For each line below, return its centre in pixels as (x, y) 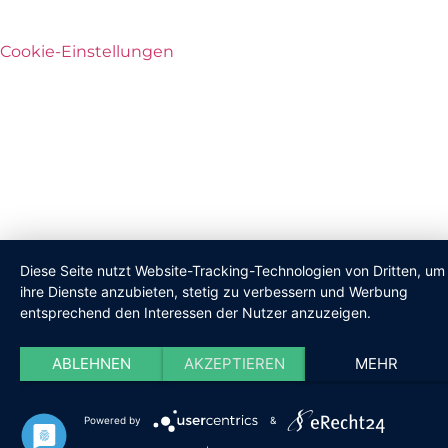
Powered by (112, 419)
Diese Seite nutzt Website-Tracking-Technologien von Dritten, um (232, 270)
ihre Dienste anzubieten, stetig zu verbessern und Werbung (214, 291)
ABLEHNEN (91, 363)
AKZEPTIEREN (234, 363)
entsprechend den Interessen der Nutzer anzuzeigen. (195, 312)
